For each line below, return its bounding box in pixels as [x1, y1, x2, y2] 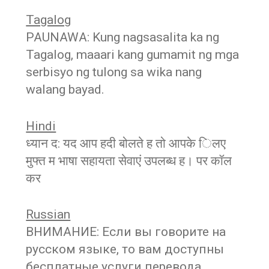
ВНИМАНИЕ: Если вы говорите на [26, 225, 226, 240]
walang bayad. [26, 82, 105, 97]
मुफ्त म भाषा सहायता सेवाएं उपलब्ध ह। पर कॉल [26, 153, 232, 168]
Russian [26, 207, 71, 222]
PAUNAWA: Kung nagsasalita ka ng [26, 30, 220, 45]
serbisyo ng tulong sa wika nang [26, 65, 202, 80]
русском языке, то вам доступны [26, 242, 225, 257]
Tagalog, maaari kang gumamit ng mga [26, 47, 240, 62]
